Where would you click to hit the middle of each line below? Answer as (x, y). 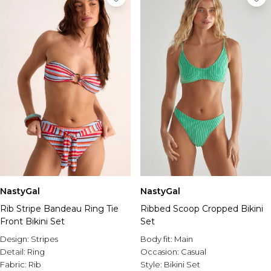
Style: (152, 264)
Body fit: (157, 239)
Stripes (44, 239)
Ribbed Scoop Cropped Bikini (202, 209)
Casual (194, 252)
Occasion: (161, 252)
